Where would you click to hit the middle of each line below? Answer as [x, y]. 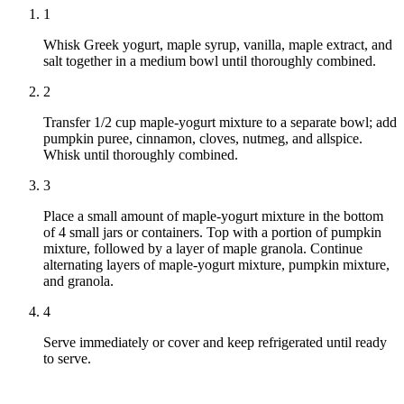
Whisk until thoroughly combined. [141, 155]
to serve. [67, 359]
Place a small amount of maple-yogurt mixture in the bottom [213, 216]
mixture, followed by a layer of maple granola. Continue [203, 249]
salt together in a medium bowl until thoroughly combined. [210, 61]
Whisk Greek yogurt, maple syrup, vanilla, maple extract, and [218, 45]
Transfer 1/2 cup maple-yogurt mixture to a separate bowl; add [220, 123]
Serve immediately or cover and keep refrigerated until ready [215, 343]
